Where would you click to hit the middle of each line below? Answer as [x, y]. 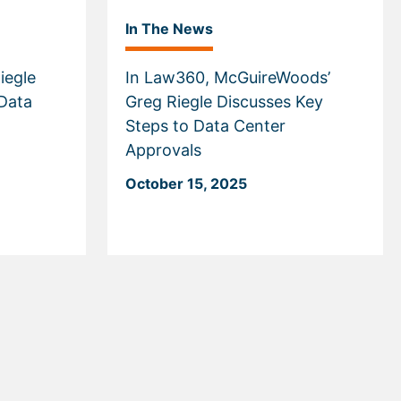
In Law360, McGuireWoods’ [228, 77]
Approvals [163, 150]
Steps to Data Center [205, 126]
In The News [169, 29]
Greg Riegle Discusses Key [224, 102]
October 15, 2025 [186, 183]
